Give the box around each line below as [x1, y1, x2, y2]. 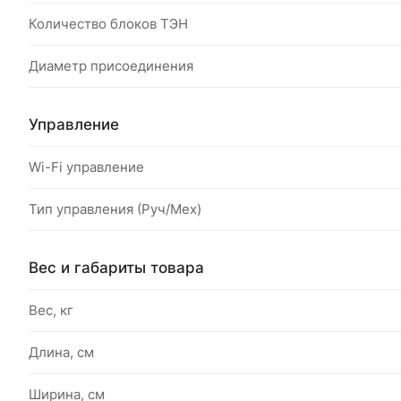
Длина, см [29, 344, 94, 361]
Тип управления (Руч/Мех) [29, 200, 201, 218]
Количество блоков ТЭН [29, 15, 188, 32]
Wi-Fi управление [29, 158, 144, 175]
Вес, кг [29, 302, 73, 319]
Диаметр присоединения [29, 57, 193, 74]
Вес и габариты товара [29, 258, 204, 277]
